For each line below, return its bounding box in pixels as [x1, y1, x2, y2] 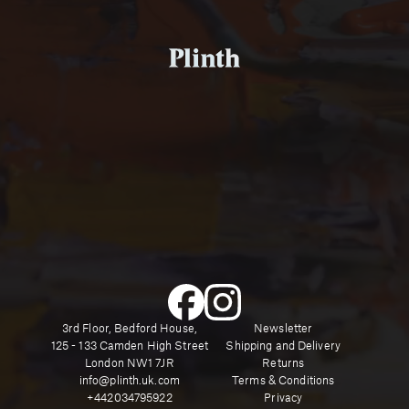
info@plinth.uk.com [79, 375, 180, 387]
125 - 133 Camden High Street [50, 341, 209, 352]
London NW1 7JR [85, 358, 174, 370]
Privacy [264, 393, 303, 404]
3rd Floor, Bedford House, [61, 323, 197, 335]
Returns [262, 358, 305, 370]
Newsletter [254, 323, 313, 335]
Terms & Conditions [232, 375, 335, 387]
